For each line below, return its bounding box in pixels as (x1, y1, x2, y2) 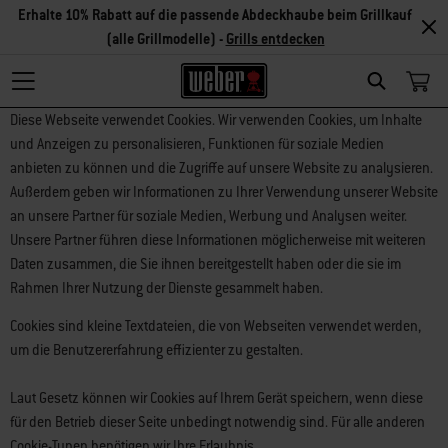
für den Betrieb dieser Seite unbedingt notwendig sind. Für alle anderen (10, 413, 425, 431)
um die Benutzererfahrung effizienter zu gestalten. (10, 341, 303, 359)
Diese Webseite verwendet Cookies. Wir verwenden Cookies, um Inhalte (10, 111, 422, 129)
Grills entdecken (225, 30, 325, 48)
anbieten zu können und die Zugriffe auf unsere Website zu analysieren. (10, 159, 433, 177)
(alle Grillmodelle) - (105, 30, 226, 48)
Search (380, 95, 422, 113)
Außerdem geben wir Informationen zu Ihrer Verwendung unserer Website (10, 183, 438, 201)
